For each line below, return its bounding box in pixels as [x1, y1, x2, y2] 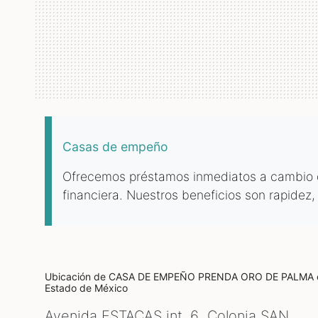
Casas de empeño [62, 139, 168, 154]
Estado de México [45, 282, 128, 294]
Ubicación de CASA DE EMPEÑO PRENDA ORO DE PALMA [45, 270, 317, 283]
